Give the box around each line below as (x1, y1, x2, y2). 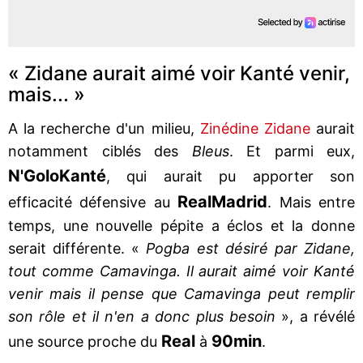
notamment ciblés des (8, 142, 192, 160)
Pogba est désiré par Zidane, (139, 239, 356, 257)
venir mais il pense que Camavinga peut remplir (8, 284, 355, 302)
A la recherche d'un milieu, (8, 119, 200, 137)
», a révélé (281, 307, 356, 325)
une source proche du (8, 332, 161, 350)
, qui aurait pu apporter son (106, 167, 355, 185)
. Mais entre (267, 193, 356, 211)
